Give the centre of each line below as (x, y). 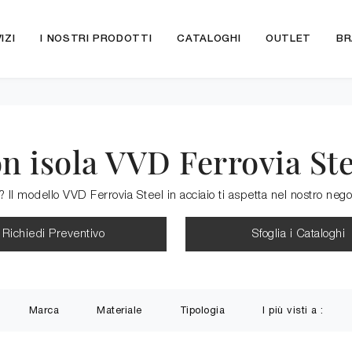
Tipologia (202, 310)
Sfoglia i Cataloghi (299, 234)
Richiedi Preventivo (53, 234)
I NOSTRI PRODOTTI (96, 39)
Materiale (119, 310)
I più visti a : (293, 310)
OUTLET (289, 39)
